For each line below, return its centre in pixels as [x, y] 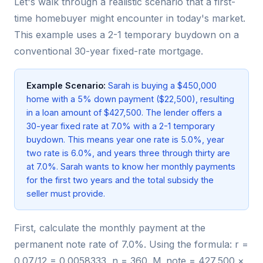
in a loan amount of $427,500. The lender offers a [124, 113]
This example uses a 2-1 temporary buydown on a [127, 35]
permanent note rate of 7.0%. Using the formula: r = [131, 245]
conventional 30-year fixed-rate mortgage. [109, 51]
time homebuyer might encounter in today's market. [130, 18]
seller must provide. [66, 194]
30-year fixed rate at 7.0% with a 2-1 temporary [121, 126]
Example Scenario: [66, 86]
